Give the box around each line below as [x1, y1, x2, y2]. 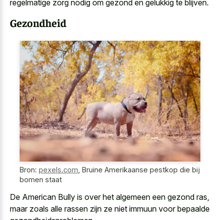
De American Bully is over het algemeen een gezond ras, [10, 192, 209, 202]
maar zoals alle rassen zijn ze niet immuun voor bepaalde [10, 203, 210, 214]
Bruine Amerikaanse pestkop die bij [82, 165, 200, 174]
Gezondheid [10, 16, 66, 29]
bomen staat [20, 175, 62, 184]
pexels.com [39, 165, 78, 174]
